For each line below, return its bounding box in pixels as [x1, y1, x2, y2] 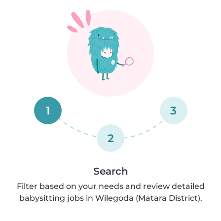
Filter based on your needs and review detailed [16, 182, 205, 191]
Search [93, 165, 128, 177]
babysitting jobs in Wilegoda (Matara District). [19, 193, 202, 203]
